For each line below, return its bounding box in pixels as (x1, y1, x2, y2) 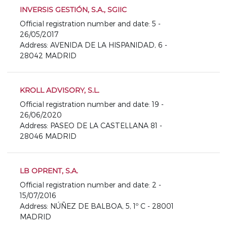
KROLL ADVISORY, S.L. (20, 86, 99, 95)
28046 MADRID (20, 132, 77, 140)
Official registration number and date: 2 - (20, 180, 161, 189)
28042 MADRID (20, 51, 77, 60)
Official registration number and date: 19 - (20, 100, 164, 108)
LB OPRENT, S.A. (20, 166, 78, 175)
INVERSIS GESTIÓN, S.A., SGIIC (20, 5, 127, 14)
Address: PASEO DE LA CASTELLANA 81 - (20, 121, 162, 130)
